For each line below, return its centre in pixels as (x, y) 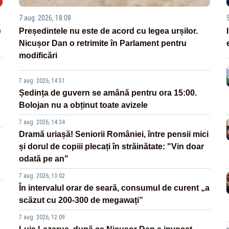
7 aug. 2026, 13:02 (42, 176)
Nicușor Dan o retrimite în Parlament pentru (103, 43)
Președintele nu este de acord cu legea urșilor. (109, 31)
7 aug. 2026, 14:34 (42, 122)
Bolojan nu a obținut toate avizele (84, 105)
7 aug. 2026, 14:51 (42, 81)
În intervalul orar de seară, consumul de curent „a (114, 188)
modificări (38, 55)
